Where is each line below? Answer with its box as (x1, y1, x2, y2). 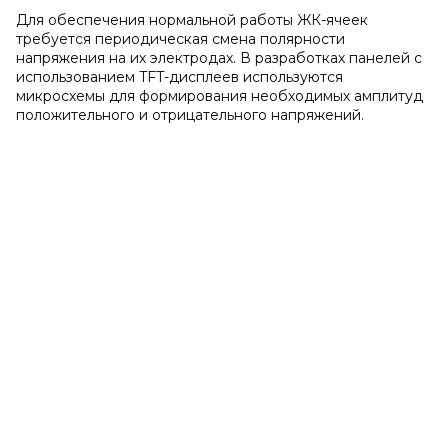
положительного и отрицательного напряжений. (16, 106, 364, 124)
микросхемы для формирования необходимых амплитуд (16, 87, 423, 105)
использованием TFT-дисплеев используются (16, 68, 343, 86)
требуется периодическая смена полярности (16, 30, 345, 48)
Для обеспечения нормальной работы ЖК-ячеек (16, 11, 368, 29)
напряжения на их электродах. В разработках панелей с (16, 49, 422, 67)
